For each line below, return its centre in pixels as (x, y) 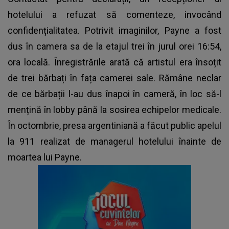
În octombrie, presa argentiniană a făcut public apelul (114, 125)
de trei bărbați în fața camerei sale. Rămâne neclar (114, 78)
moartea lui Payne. (45, 157)
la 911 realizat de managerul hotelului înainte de (114, 141)
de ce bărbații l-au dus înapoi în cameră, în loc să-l (114, 94)
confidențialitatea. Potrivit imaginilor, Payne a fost (114, 30)
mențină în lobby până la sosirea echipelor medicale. (114, 109)
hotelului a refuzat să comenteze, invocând (114, 14)
